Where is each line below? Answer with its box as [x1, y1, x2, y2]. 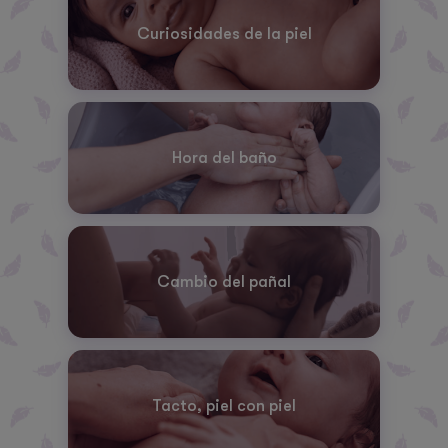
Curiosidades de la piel [136, 25, 312, 44]
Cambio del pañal [157, 273, 291, 292]
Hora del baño [171, 149, 277, 168]
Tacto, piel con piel [152, 397, 296, 416]
